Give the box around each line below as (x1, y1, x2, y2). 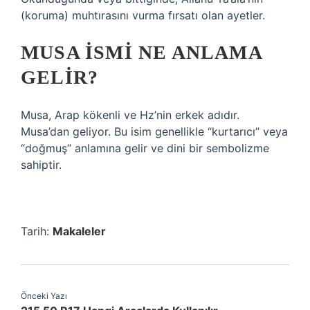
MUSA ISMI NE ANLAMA (21, 42, 262, 63)
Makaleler (53, 224, 106, 238)
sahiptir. (21, 158, 62, 172)
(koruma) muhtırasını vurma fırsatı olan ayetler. (21, 8, 265, 22)
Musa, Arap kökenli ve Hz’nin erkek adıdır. (21, 108, 239, 122)
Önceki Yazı (21, 291, 67, 301)
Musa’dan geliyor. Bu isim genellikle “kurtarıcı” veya (21, 125, 288, 138)
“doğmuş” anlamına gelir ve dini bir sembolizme (21, 141, 269, 155)
